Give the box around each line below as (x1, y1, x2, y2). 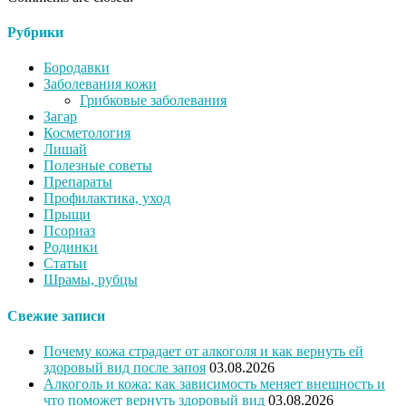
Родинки (43, 239, 98, 256)
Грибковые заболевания (80, 92, 227, 109)
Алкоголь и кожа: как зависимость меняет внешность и (43, 375, 385, 391)
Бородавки (43, 60, 110, 76)
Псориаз (43, 223, 95, 239)
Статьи (43, 256, 87, 272)
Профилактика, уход (43, 190, 170, 207)
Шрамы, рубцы (43, 272, 138, 288)
